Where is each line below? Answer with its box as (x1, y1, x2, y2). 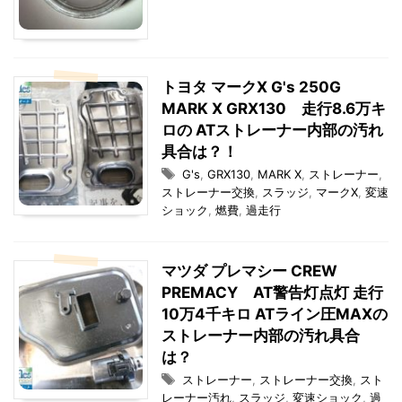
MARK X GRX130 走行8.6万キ (162, 100, 386, 118)
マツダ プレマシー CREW (162, 262, 337, 280)
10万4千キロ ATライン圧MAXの (162, 305, 388, 323)
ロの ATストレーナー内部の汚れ (162, 121, 383, 139)
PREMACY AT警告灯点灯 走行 (162, 284, 383, 301)
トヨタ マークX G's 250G (162, 78, 341, 96)
